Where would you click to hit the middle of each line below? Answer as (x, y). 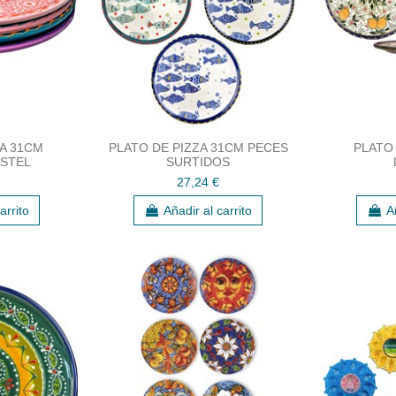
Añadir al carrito (208, 210)
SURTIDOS (198, 161)
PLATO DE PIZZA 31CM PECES (198, 147)
